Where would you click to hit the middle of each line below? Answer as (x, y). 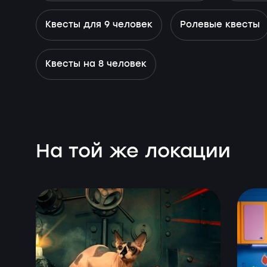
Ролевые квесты (220, 25)
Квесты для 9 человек (99, 25)
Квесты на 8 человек (96, 65)
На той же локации (133, 152)
